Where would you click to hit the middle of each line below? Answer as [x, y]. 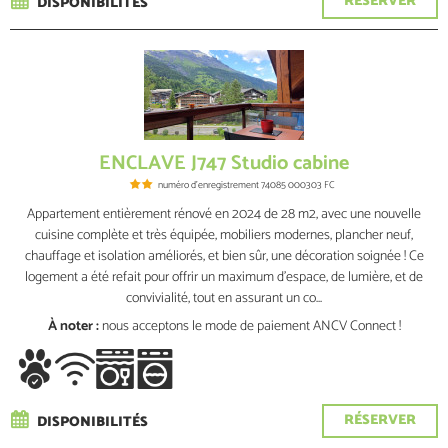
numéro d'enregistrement [208, 185]
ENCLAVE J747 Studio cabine [224, 163]
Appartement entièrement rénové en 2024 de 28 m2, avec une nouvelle [224, 214]
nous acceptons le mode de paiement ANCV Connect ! [251, 326]
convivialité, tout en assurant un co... [224, 298]
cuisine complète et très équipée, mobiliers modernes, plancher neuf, [224, 235]
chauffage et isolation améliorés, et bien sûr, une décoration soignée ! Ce [224, 256]
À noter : [73, 326]
